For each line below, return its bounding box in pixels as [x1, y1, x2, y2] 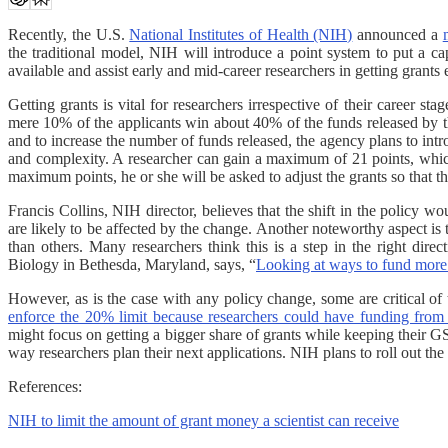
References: [8, 377, 82, 395]
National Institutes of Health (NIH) [129, 25, 353, 43]
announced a [352, 25, 443, 43]
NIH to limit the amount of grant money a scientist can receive [8, 411, 399, 429]
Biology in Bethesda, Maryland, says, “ [8, 255, 256, 273]
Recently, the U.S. [8, 25, 130, 43]
